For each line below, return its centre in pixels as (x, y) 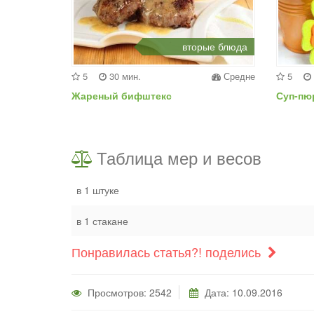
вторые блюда (215, 47)
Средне (238, 76)
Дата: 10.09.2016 (242, 293)
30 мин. (124, 76)
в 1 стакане (102, 221)
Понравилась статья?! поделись (168, 252)
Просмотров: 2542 (128, 293)
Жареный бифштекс (122, 96)
